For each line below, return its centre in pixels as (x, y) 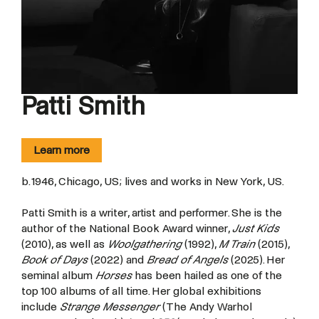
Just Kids (256, 229)
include (41, 307)
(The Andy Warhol (207, 307)
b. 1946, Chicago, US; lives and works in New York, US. (153, 181)
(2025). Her (258, 260)
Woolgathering (146, 244)
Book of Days (56, 260)
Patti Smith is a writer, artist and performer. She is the (152, 213)
